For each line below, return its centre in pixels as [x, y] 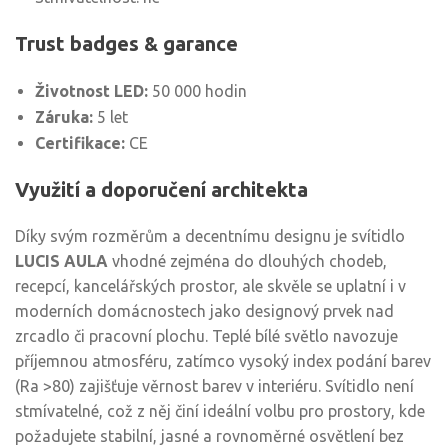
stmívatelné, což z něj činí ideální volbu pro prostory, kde [220, 411]
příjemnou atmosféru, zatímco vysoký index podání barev [223, 361]
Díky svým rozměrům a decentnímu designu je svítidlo [210, 236]
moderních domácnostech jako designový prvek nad [204, 311]
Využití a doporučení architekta [161, 190]
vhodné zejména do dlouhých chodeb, [247, 261]
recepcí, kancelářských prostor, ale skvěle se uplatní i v [210, 286]
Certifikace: [80, 143]
